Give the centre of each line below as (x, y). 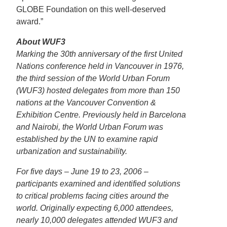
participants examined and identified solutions (98, 184)
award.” (30, 22)
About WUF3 (41, 42)
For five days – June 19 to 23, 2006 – (82, 172)
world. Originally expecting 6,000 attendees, (95, 208)
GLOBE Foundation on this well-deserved (91, 9)
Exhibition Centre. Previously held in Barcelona (101, 115)
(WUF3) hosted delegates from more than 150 (98, 90)
